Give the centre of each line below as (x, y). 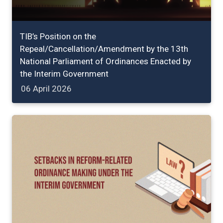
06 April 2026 (46, 89)
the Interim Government (64, 74)
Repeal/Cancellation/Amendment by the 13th (104, 49)
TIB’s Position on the (58, 37)
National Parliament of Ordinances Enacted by (106, 61)
